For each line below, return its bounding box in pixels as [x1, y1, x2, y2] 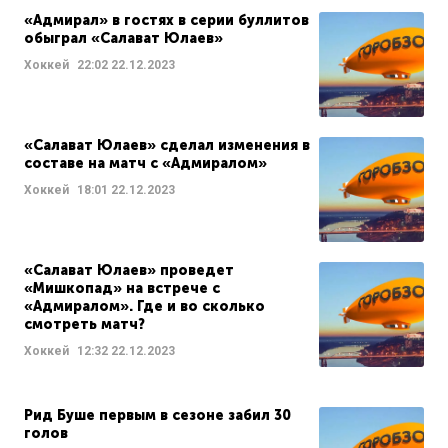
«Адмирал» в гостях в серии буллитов [24, 12, 309, 30]
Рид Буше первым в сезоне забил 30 [24, 407, 291, 425]
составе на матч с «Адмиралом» [24, 155, 267, 173]
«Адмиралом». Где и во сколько [24, 298, 265, 316]
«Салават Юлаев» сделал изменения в [24, 137, 310, 155]
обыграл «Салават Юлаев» [24, 30, 223, 48]
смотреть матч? [24, 316, 145, 334]
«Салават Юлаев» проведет [24, 262, 234, 280]
